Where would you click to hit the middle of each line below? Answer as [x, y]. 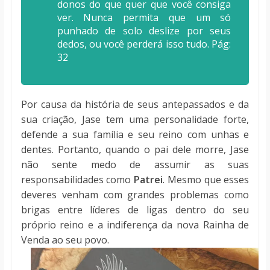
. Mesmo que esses [206, 180]
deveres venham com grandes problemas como [135, 195]
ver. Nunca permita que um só [144, 18]
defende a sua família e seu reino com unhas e [135, 135]
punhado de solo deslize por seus [144, 31]
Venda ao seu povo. [66, 240]
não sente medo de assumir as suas [135, 165]
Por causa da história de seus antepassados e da [135, 105]
